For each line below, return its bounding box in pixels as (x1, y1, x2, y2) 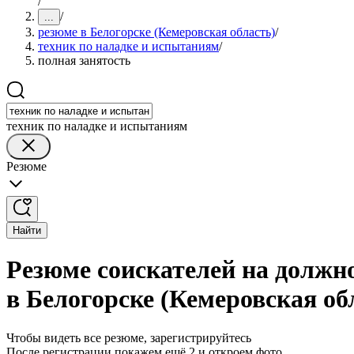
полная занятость (38, 54, 130, 67)
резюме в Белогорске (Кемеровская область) (38, 25, 275, 39)
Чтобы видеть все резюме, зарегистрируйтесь (6, 330, 251, 345)
